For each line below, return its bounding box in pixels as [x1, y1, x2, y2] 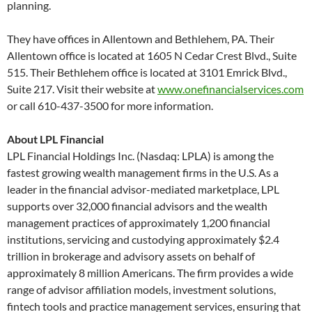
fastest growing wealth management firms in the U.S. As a [7, 166, 279, 180]
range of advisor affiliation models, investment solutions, [7, 283, 276, 297]
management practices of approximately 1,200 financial [7, 216, 270, 230]
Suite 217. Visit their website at [7, 82, 157, 96]
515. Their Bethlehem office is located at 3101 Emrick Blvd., [7, 65, 287, 79]
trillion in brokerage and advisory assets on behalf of [7, 249, 255, 263]
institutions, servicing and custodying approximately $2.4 [7, 233, 279, 247]
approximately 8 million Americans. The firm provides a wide [7, 266, 293, 280]
